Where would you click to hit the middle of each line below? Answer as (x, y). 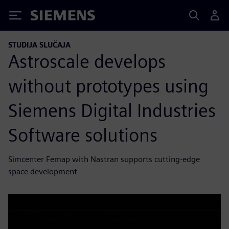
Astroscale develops (87, 61)
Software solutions (83, 135)
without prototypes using (108, 86)
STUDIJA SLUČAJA (39, 45)
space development (43, 171)
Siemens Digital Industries (112, 110)
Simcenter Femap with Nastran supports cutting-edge (104, 159)
